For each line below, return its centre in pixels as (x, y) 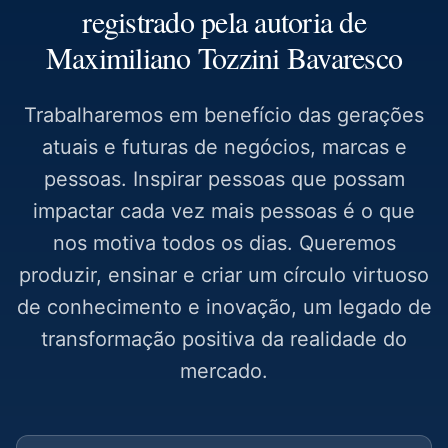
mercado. (224, 371)
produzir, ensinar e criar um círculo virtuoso (224, 275)
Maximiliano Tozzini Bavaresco (224, 57)
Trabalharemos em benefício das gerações (224, 115)
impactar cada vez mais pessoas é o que (224, 211)
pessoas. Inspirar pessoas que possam (224, 179)
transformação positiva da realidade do (224, 339)
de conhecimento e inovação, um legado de (224, 307)
